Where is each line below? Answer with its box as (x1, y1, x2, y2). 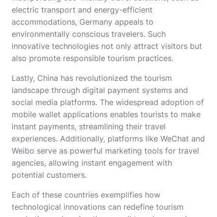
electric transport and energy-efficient (12, 5, 153, 15)
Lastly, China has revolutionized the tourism (12, 73, 172, 83)
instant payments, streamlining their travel (12, 122, 166, 132)
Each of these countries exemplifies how (12, 190, 160, 200)
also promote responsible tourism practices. (12, 53, 173, 63)
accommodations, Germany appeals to (12, 17, 154, 27)
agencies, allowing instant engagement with (12, 158, 172, 168)
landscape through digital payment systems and (12, 85, 188, 95)
